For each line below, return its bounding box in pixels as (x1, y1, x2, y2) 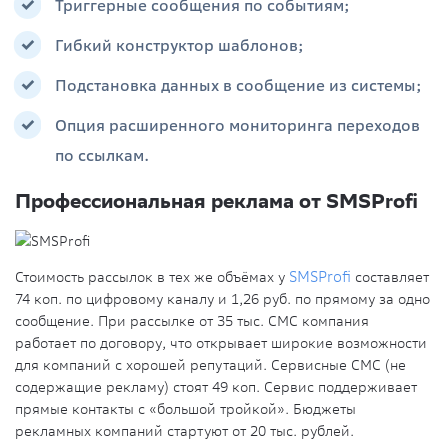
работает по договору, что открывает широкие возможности (15, 334, 427, 353)
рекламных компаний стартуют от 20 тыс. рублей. (15, 422, 354, 441)
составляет (351, 268, 429, 287)
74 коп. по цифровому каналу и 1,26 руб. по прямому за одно (15, 290, 430, 309)
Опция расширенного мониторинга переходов (55, 117, 420, 136)
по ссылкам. (55, 147, 149, 166)
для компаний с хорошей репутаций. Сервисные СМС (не (15, 356, 406, 375)
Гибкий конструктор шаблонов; (55, 37, 304, 56)
